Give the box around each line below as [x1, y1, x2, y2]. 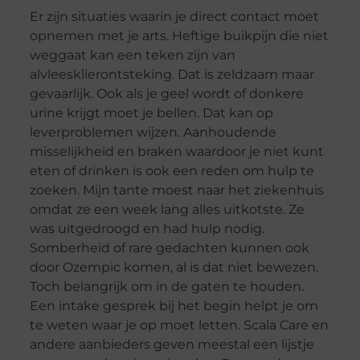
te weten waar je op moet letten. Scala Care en [29, 317, 329, 333]
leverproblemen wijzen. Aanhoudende [29, 125, 276, 141]
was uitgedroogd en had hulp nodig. [29, 221, 264, 237]
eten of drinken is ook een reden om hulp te [29, 163, 314, 179]
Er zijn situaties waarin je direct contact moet [29, 9, 319, 25]
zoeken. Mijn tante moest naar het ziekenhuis [29, 182, 324, 198]
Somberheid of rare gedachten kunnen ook [29, 240, 309, 256]
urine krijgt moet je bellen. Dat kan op [29, 105, 273, 121]
